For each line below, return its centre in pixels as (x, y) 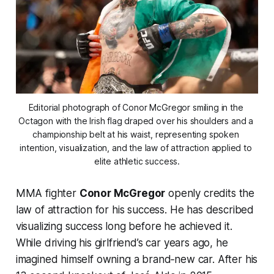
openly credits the (210, 194)
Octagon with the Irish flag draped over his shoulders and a (136, 121)
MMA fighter (47, 194)
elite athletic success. (137, 161)
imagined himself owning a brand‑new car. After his (137, 260)
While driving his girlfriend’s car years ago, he (122, 243)
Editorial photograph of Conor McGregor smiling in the (136, 108)
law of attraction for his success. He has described (135, 210)
